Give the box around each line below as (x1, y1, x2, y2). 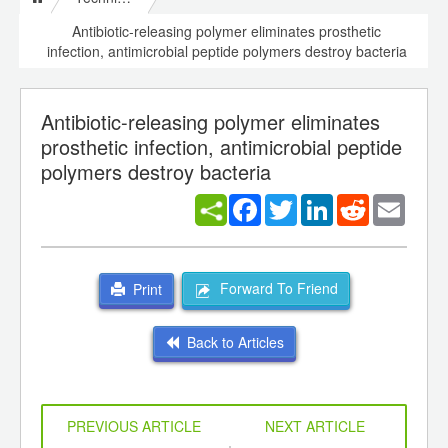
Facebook (261, 192, 324, 213)
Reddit (369, 192, 410, 213)
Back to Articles (178, 331, 284, 352)
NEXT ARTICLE (264, 415, 365, 436)
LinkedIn (333, 192, 387, 213)
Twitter (297, 192, 339, 213)
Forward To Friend (211, 278, 338, 299)
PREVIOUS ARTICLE (66, 415, 201, 436)
